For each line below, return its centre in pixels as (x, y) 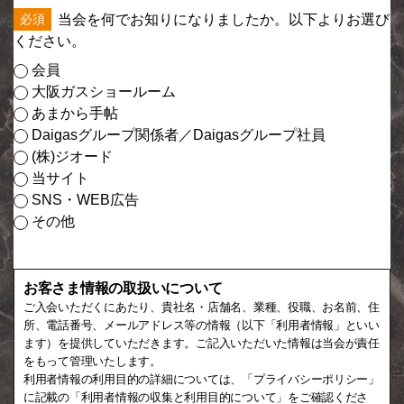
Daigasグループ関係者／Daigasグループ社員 (177, 134)
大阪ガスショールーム (102, 91)
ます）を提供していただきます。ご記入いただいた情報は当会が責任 (202, 343)
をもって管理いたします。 (92, 361)
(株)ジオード (70, 156)
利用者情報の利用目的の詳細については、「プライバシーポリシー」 (202, 379)
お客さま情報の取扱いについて (123, 288)
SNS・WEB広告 (83, 199)
